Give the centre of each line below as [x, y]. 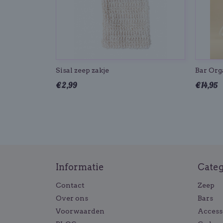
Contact [70, 185]
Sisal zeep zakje [82, 70]
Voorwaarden [80, 211]
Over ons [72, 198]
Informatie [80, 167]
